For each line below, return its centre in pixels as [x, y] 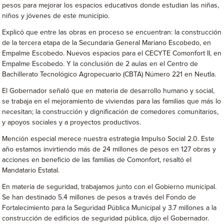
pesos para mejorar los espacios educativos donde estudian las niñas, [111, 5]
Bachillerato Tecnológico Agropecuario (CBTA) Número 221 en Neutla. [109, 74]
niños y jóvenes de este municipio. [56, 16]
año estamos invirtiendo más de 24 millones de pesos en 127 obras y [109, 149]
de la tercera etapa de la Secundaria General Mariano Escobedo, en [107, 43]
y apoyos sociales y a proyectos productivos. [72, 122]
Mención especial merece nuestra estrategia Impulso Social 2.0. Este [108, 139]
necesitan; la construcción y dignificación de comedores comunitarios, [110, 112]
